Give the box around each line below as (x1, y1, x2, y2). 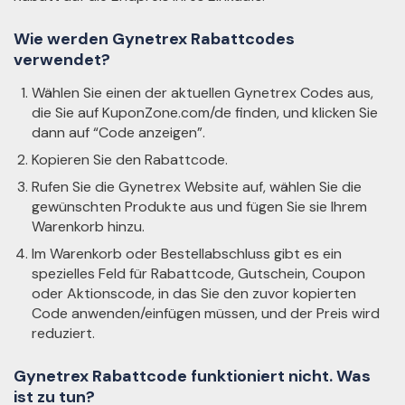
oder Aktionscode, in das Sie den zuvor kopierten (32, 284, 356, 303)
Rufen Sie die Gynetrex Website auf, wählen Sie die (32, 177, 362, 196)
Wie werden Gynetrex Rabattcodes (14, 28, 295, 50)
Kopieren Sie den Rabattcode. (32, 150, 228, 169)
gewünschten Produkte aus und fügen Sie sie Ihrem (32, 197, 367, 216)
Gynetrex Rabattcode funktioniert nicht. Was (14, 365, 371, 388)
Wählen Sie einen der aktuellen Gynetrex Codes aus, (32, 83, 373, 102)
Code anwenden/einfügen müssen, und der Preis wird (32, 304, 380, 323)
